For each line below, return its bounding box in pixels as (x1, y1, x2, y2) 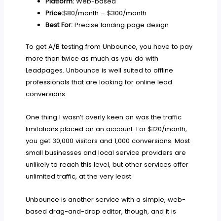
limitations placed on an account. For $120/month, (26, 124, 187, 134)
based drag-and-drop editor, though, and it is (26, 206, 177, 216)
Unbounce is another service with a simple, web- (26, 194, 186, 204)
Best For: (45, 20, 73, 30)
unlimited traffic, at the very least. (26, 171, 133, 181)
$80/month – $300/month (63, 8, 147, 18)
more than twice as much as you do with (26, 53, 159, 63)
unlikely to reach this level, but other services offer (26, 159, 189, 169)
